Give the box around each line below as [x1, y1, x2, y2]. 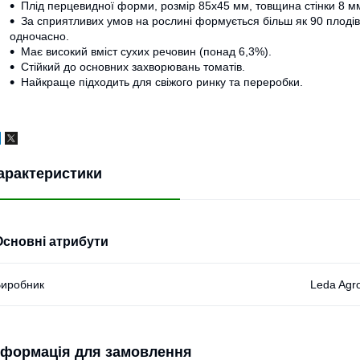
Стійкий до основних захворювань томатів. [21, 60, 245, 74]
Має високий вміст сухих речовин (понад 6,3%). [21, 45, 272, 59]
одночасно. [10, 30, 69, 43]
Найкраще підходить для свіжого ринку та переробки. [21, 76, 303, 89]
